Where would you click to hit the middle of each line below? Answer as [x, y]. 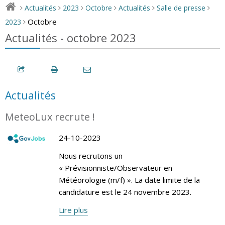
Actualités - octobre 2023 [71, 38]
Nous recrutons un [90, 155]
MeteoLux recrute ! [50, 117]
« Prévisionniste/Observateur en [115, 167]
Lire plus [73, 210]
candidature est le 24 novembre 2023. [125, 192]
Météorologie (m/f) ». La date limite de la [129, 180]
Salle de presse [181, 8]
